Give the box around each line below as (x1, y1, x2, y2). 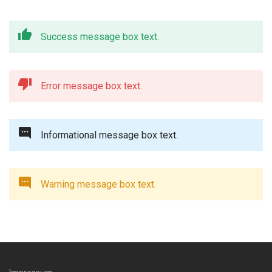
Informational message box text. (41, 129, 178, 141)
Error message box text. (41, 80, 142, 92)
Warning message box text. (41, 178, 156, 190)
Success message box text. (41, 31, 159, 42)
